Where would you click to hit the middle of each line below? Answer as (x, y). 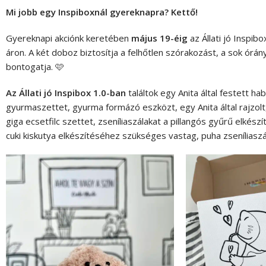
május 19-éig (159, 38)
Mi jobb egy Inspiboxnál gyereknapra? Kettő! (102, 12)
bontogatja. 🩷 (35, 67)
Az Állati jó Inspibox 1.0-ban (66, 93)
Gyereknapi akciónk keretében (69, 38)
